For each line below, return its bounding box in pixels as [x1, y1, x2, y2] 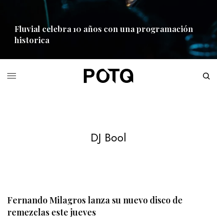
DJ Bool [91, 128, 126, 146]
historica [15, 34, 49, 45]
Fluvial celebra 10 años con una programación [15, 23, 193, 34]
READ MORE [15, 60, 45, 67]
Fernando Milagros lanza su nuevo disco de [7, 194, 183, 206]
